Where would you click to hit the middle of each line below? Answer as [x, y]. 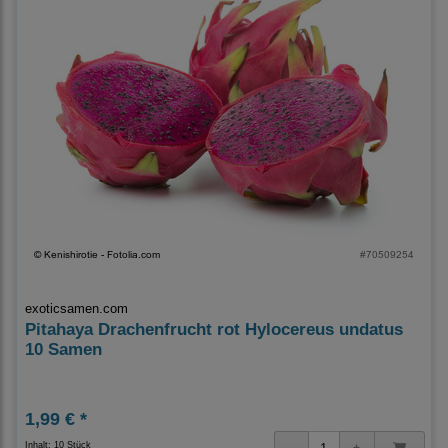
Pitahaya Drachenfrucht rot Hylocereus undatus [214, 329]
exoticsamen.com [76, 308]
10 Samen [63, 349]
